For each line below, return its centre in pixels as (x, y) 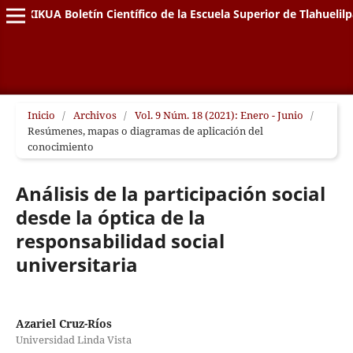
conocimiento (60, 146)
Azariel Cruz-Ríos (63, 323)
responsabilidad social (120, 240)
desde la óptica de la (110, 217)
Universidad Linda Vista (73, 340)
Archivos (95, 115)
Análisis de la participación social (170, 193)
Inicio (41, 115)
